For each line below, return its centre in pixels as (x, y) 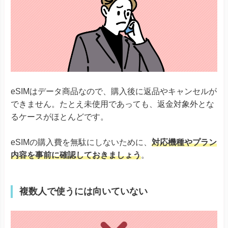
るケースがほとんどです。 (60, 117)
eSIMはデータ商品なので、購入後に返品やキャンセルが (114, 91)
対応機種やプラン (184, 142)
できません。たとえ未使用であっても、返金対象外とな (112, 104)
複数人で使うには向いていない (83, 192)
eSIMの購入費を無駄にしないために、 (81, 142)
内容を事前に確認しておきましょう (76, 155)
